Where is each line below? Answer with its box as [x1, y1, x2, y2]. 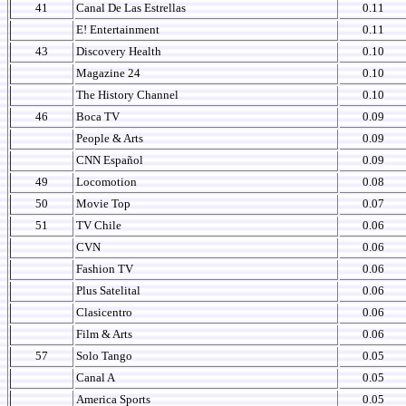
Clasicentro [76, 305, 132, 319]
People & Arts [76, 131, 143, 145]
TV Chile [76, 218, 121, 232]
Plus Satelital [76, 284, 140, 297]
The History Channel [76, 88, 179, 101]
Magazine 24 [76, 66, 140, 80]
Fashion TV [76, 262, 133, 275]
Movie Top [76, 197, 130, 210]
